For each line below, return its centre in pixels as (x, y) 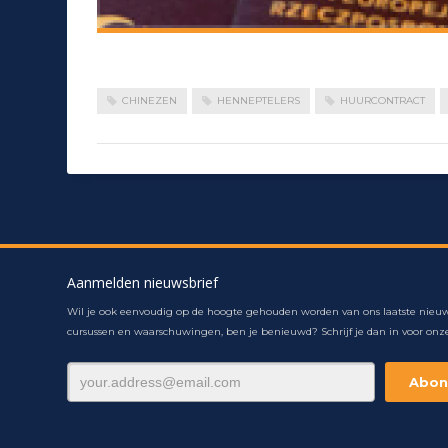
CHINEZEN (149, 100)
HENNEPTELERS (258, 100)
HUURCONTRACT (382, 100)
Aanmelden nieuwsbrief (142, 282)
